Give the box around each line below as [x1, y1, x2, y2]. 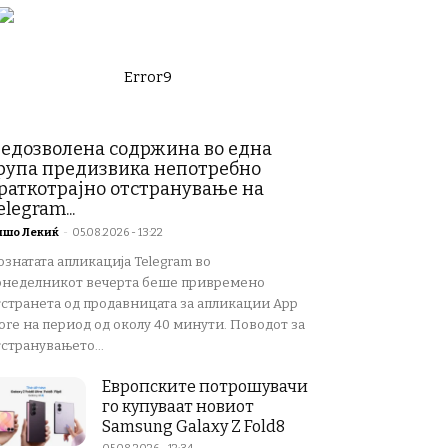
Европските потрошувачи [102, 377, 308, 396]
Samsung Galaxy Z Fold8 [102, 417, 285, 436]
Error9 [124, 69, 172, 86]
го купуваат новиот [102, 397, 254, 416]
